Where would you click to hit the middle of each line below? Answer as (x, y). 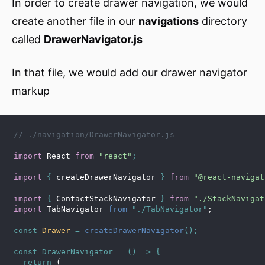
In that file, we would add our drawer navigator (130, 73)
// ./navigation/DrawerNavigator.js (94, 135)
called (28, 40)
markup (31, 91)
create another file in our (75, 21)
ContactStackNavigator (106, 199)
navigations (169, 21)
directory (223, 21)
